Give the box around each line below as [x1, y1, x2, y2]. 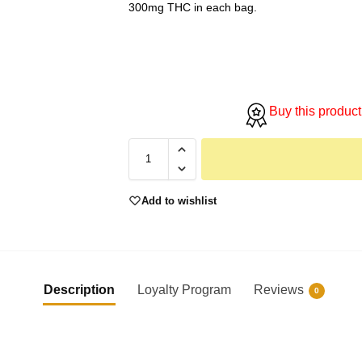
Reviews [254, 283, 304, 297]
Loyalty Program [137, 283, 231, 297]
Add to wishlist [141, 194, 217, 207]
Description [44, 283, 115, 297]
